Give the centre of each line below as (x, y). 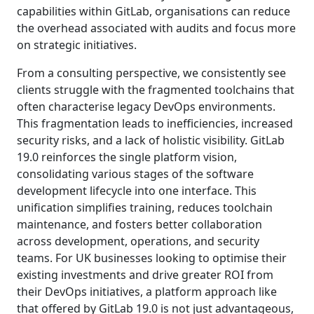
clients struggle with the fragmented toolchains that (156, 89)
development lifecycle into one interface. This (137, 190)
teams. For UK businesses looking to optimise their (152, 258)
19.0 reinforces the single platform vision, (127, 157)
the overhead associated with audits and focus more (156, 28)
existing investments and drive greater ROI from (145, 274)
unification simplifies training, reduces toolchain (145, 207)
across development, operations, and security (138, 241)
